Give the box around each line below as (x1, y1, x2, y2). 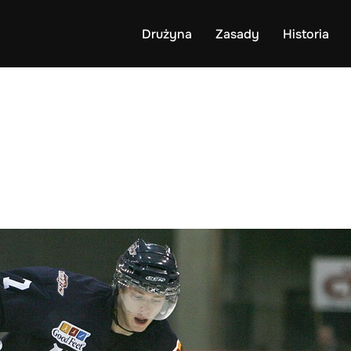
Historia (283, 25, 329, 42)
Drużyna (142, 25, 192, 42)
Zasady (215, 25, 259, 42)
